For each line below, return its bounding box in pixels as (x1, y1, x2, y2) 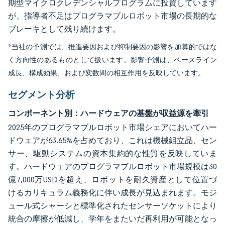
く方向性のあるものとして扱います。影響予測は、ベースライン (8, 56, 217, 64)
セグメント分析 (8, 88, 75, 100)
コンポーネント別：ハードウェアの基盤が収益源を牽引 (8, 108, 209, 118)
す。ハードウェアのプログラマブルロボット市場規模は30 (8, 162, 217, 171)
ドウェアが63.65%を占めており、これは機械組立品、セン (8, 136, 217, 145)
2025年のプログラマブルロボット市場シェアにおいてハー (8, 123, 217, 132)
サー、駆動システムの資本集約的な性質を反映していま (8, 149, 217, 158)
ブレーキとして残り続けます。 (8, 24, 121, 34)
